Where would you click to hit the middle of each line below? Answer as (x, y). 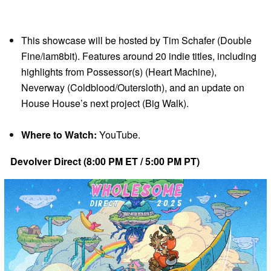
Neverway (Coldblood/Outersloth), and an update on (133, 87)
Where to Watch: (59, 134)
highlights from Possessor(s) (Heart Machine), (119, 71)
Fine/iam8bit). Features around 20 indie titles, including (139, 56)
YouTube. (119, 134)
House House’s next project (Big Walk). (105, 103)
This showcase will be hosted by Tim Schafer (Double (136, 40)
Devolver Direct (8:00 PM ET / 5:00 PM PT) (105, 161)
